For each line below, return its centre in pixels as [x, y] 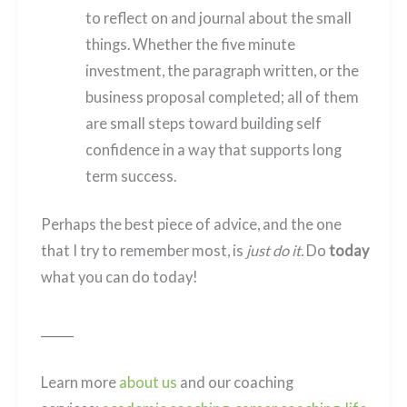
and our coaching [235, 382]
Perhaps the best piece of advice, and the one [191, 224]
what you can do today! [119, 277]
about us [148, 382]
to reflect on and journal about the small [218, 17]
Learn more [79, 382]
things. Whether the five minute [190, 44]
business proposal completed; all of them [222, 96]
